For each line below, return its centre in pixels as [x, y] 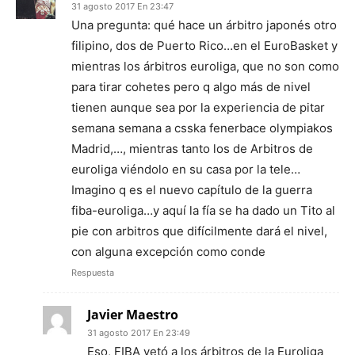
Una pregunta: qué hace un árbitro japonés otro [204, 25]
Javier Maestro [133, 315]
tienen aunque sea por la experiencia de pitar [198, 108]
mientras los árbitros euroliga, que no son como [205, 67]
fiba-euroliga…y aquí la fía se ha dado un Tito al [203, 211]
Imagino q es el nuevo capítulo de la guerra [192, 190]
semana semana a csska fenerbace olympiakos [202, 128]
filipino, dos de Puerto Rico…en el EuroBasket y [204, 46]
